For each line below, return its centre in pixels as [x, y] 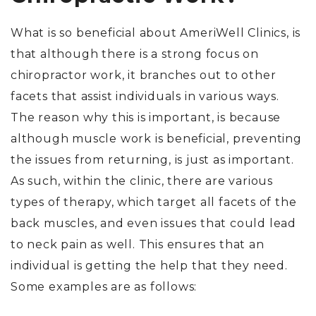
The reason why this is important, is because [146, 118]
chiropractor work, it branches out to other [144, 75]
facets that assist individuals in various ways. [145, 97]
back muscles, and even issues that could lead [153, 224]
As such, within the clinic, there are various [142, 181]
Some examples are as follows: [106, 287]
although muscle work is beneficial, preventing [156, 139]
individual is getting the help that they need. [149, 266]
